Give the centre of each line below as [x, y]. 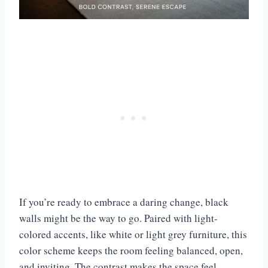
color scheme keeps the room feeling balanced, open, [131, 251]
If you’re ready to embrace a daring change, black [124, 202]
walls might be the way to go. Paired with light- [118, 218]
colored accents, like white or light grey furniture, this [133, 234]
